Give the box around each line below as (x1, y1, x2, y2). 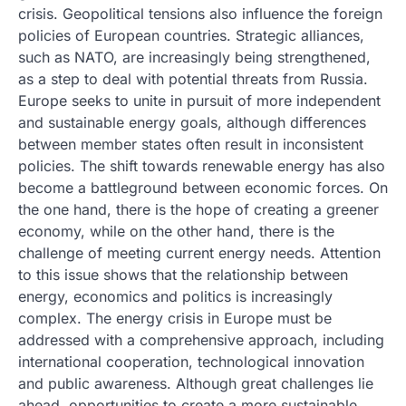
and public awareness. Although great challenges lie (18, 374, 373, 392)
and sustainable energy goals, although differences (18, 113, 366, 131)
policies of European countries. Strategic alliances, (18, 26, 364, 44)
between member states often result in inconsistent (18, 135, 363, 153)
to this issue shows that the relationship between (18, 266, 348, 284)
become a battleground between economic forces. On (18, 179, 388, 197)
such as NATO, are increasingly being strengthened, (18, 48, 371, 66)
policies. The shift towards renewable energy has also (18, 157, 385, 175)
